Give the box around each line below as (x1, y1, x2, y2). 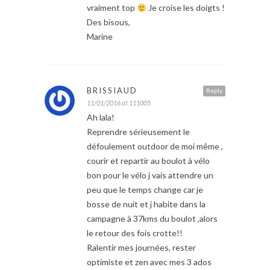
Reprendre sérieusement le (87, 127, 190, 137)
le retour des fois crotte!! (87, 228, 183, 239)
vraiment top (87, 2, 137, 13)
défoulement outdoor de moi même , (87, 141, 223, 152)
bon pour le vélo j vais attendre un (87, 170, 213, 181)
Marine (87, 31, 113, 42)
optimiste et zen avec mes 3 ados (87, 257, 212, 268)
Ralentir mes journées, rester (87, 242, 196, 253)
